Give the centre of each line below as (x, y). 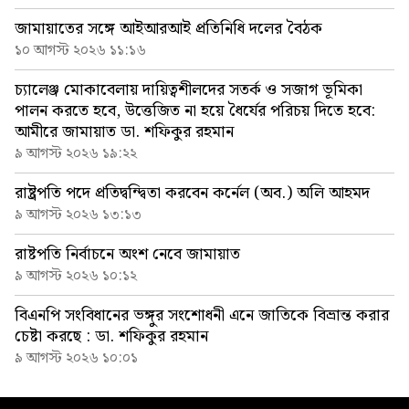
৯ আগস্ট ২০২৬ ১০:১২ (76, 277)
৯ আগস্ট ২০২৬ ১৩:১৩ (78, 215)
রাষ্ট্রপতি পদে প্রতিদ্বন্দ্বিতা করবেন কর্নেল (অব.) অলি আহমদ (192, 194)
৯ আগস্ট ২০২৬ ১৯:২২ (76, 154)
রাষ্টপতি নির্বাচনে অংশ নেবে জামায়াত (127, 255)
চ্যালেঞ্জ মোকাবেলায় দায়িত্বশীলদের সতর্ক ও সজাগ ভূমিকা (189, 90)
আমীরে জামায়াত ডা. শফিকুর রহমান (124, 132)
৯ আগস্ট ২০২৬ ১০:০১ (76, 359)
